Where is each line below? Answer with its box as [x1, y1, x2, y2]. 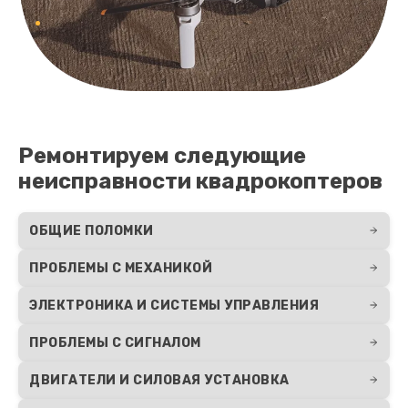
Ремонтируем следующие [18, 142, 306, 168]
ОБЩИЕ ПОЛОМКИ [29, 222, 154, 239]
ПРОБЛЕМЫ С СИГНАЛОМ [29, 334, 201, 351]
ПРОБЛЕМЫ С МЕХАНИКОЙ [29, 260, 212, 276]
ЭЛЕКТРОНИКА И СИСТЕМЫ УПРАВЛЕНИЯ [29, 297, 319, 313]
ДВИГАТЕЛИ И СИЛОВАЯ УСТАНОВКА [29, 372, 290, 388]
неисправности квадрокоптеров [18, 168, 382, 194]
